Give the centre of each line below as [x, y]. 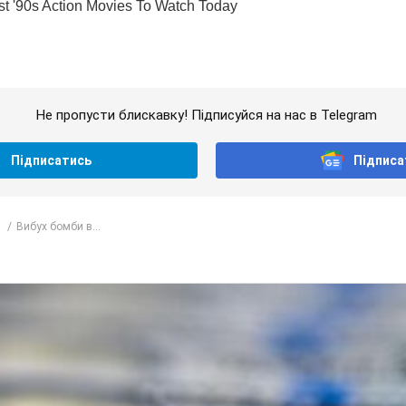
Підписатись [52, 161]
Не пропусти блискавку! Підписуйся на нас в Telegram [206, 116]
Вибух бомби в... [58, 226]
